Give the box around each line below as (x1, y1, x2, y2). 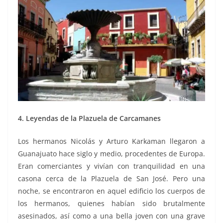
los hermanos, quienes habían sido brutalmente (18, 199, 205, 209)
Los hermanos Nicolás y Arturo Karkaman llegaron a (18, 136, 205, 146)
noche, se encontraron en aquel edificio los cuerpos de (18, 186, 205, 196)
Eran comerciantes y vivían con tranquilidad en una (18, 161, 205, 171)
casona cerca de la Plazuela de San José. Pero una (18, 174, 205, 184)
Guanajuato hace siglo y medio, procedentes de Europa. (18, 149, 205, 159)
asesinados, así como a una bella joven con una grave (18, 211, 205, 221)
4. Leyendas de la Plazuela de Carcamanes (18, 113, 161, 123)
